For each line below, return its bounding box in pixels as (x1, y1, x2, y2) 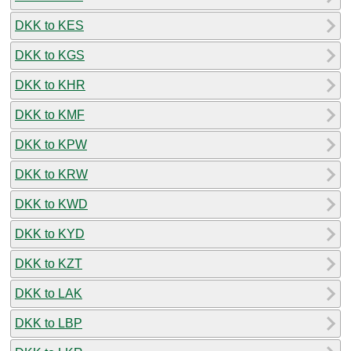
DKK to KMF (15, 107, 85, 121)
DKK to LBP (15, 316, 82, 330)
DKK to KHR (15, 78, 85, 92)
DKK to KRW (15, 167, 88, 181)
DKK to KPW (15, 137, 87, 151)
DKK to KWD (15, 197, 88, 211)
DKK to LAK (15, 286, 82, 300)
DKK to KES (15, 18, 84, 32)
